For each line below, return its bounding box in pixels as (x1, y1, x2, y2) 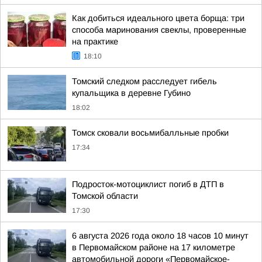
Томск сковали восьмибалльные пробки (72, 128, 229, 137)
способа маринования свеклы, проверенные (72, 25, 246, 35)
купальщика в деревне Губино (72, 88, 191, 98)
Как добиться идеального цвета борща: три (72, 13, 244, 23)
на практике (72, 37, 118, 46)
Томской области (72, 191, 138, 201)
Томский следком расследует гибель (72, 77, 217, 86)
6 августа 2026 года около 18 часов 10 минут (72, 231, 249, 240)
